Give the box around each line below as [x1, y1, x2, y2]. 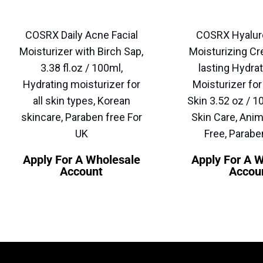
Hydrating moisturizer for [22, 78, 140, 91]
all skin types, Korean [32, 95, 130, 107]
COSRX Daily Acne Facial [25, 29, 138, 42]
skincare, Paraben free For [21, 111, 142, 124]
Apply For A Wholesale [22, 153, 140, 167]
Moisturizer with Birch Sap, [19, 45, 144, 58]
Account [60, 164, 103, 179]
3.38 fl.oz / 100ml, [40, 62, 123, 75]
